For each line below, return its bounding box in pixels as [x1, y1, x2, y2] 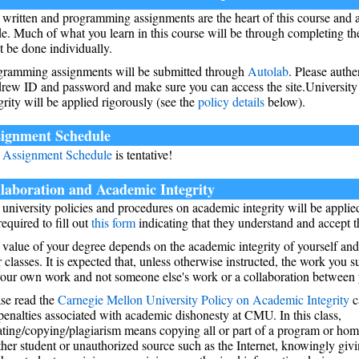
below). [264, 93, 305, 111]
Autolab [248, 63, 288, 80]
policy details [198, 93, 264, 111]
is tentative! [112, 146, 172, 163]
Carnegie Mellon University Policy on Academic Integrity [58, 291, 349, 309]
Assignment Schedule [2, 146, 112, 163]
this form [91, 214, 135, 232]
